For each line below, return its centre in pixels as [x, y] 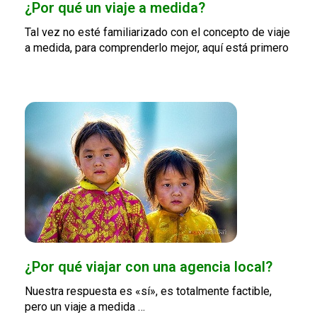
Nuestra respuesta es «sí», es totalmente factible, [148, 292]
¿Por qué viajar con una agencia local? [149, 267]
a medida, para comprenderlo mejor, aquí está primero [157, 48]
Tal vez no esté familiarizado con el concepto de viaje [157, 33]
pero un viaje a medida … [85, 307]
